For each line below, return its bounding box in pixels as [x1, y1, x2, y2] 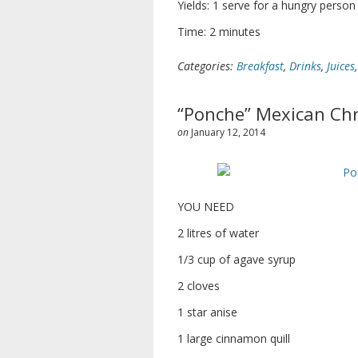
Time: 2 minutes [177, 24, 261, 39]
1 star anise [177, 304, 237, 320]
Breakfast [237, 58, 284, 74]
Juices [327, 58, 355, 74]
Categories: [177, 58, 237, 74]
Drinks [289, 58, 321, 74]
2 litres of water [177, 225, 259, 241]
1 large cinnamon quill [177, 331, 290, 346]
